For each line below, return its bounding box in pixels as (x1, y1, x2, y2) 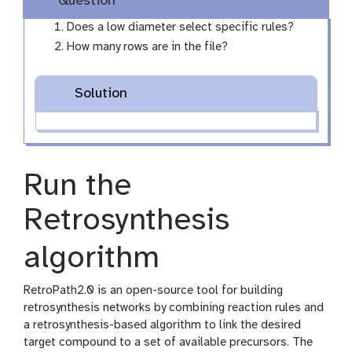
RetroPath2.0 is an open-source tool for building (24, 284, 283, 297)
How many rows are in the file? (67, 41, 229, 54)
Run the (24, 169, 131, 203)
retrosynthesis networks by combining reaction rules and (24, 301, 324, 314)
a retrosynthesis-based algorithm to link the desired (24, 318, 301, 332)
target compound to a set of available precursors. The (24, 335, 313, 349)
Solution (74, 86, 127, 101)
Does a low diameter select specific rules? (67, 21, 295, 35)
